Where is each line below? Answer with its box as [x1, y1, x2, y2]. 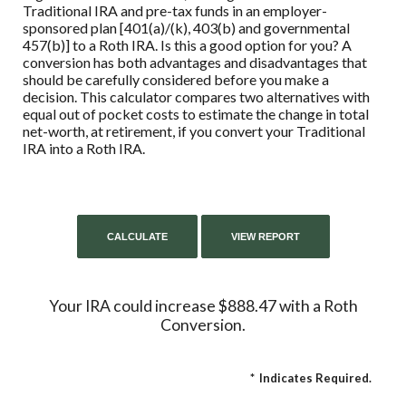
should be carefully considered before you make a [23, 71, 329, 88]
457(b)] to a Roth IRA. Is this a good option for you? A [23, 36, 352, 53]
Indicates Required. [259, 371, 372, 385]
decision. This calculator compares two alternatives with [23, 88, 370, 105]
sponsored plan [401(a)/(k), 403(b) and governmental [23, 19, 350, 36]
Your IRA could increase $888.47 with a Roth [48, 296, 358, 315]
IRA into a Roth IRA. [23, 140, 145, 157]
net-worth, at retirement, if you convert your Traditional [23, 122, 365, 140]
